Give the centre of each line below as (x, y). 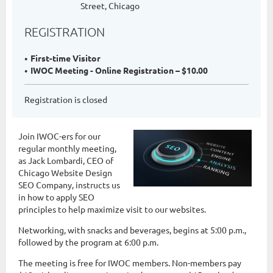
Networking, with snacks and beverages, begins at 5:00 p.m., (132, 229)
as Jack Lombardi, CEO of (66, 160)
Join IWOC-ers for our (59, 136)
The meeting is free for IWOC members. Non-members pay (130, 262)
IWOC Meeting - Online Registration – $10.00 (119, 70)
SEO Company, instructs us (69, 184)
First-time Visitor (66, 58)
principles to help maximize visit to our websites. (112, 209)
